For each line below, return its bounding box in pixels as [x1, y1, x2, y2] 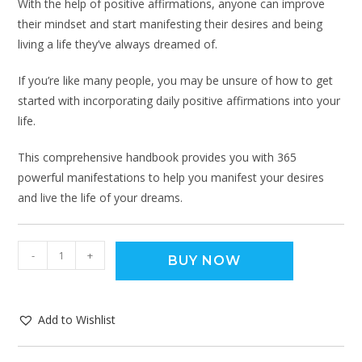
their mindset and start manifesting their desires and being [18, 16, 323, 32]
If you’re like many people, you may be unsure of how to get [18, 73, 334, 89]
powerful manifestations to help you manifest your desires [18, 170, 325, 186]
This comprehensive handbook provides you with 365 [18, 149, 297, 166]
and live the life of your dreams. [18, 190, 183, 206]
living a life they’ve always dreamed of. [18, 36, 218, 53]
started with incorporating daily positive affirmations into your [18, 93, 341, 109]
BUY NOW [168, 253, 242, 269]
